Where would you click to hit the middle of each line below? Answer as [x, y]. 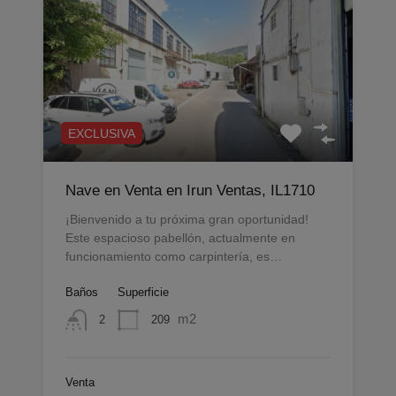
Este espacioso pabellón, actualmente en [180, 238]
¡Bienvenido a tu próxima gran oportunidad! [187, 219]
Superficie [143, 292]
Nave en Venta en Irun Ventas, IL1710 [190, 190]
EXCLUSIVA [102, 133]
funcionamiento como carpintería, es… [174, 256]
